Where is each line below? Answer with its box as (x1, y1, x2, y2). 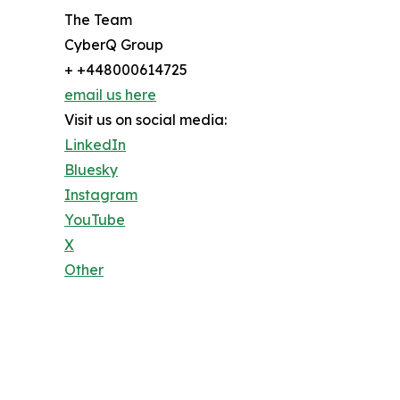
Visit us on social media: (64, 111, 227, 129)
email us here (64, 86, 156, 104)
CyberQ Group (64, 36, 163, 54)
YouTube (64, 211, 125, 229)
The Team (64, 11, 132, 29)
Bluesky (64, 161, 118, 179)
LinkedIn (64, 136, 126, 154)
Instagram (64, 186, 137, 204)
